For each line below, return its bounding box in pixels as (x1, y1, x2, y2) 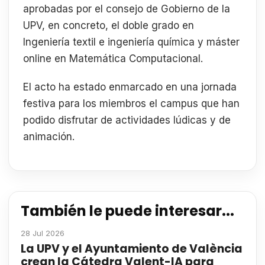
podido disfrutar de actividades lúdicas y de (23, 114, 231, 126)
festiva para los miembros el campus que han (23, 97, 240, 109)
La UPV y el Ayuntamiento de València (21, 241, 243, 257)
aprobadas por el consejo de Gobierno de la (23, 3, 230, 15)
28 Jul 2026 (21, 228, 64, 238)
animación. (23, 130, 80, 143)
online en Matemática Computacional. (23, 53, 203, 64)
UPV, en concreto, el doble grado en (23, 20, 194, 31)
